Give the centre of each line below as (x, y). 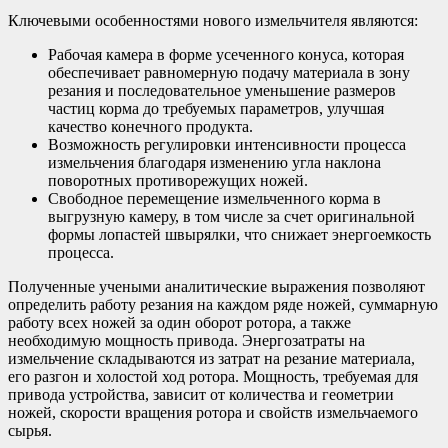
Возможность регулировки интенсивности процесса (227, 145)
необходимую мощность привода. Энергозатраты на (186, 341)
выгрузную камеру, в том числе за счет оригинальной (231, 217)
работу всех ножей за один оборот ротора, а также (179, 323)
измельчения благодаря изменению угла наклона (214, 163)
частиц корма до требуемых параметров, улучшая (216, 109)
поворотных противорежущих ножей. (178, 181)
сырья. (30, 431)
